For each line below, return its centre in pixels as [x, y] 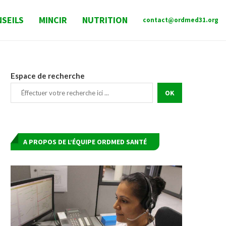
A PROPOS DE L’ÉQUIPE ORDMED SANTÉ [85, 142]
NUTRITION [105, 20]
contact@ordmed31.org [181, 20]
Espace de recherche [48, 76]
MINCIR [53, 20]
